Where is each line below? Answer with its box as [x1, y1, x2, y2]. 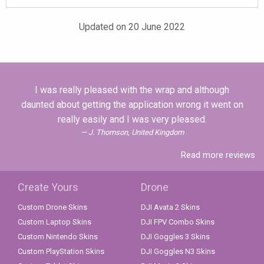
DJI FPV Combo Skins [141, 217, 214, 227]
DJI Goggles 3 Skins [141, 232, 210, 242]
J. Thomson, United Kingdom [88, 128, 184, 137]
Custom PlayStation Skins [18, 247, 104, 256]
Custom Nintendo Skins [18, 232, 98, 242]
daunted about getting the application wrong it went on [21, 99, 243, 111]
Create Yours [18, 181, 78, 194]
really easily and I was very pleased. [57, 114, 207, 126]
